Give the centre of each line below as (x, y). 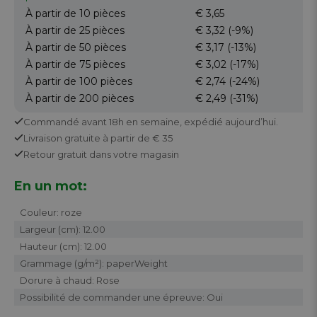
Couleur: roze (51, 212)
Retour (40, 154)
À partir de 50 (60, 47)
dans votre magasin (133, 154)
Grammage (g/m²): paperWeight (94, 263)
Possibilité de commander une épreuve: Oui (121, 297)
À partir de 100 (63, 81)
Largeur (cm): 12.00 (63, 229)
